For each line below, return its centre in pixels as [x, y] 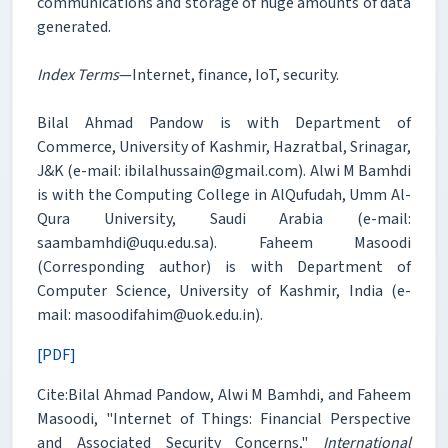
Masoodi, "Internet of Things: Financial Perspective [224, 418]
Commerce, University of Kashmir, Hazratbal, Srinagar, [224, 146]
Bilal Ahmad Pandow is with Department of [224, 122]
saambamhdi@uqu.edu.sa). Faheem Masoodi [224, 242]
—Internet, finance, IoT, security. [229, 74]
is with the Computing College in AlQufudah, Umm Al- [224, 194]
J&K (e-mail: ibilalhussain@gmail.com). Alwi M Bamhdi [224, 170]
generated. [74, 26]
